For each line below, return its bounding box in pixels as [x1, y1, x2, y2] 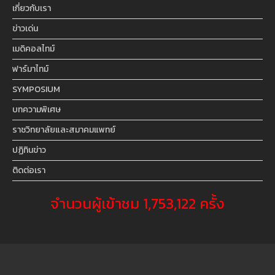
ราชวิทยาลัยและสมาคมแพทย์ [12, 123, 115, 136]
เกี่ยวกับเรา [12, 2, 51, 15]
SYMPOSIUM [12, 83, 60, 96]
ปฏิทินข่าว [12, 144, 46, 157]
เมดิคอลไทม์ [12, 42, 55, 55]
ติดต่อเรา [12, 164, 45, 177]
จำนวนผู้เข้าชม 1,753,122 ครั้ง [50, 193, 225, 214]
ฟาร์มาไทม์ [12, 63, 48, 76]
